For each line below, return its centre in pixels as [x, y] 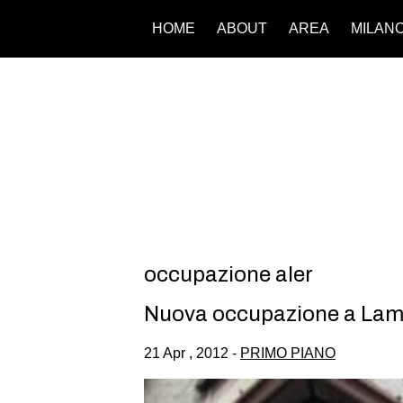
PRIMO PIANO [288, 353]
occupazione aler [228, 274]
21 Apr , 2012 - [192, 353]
